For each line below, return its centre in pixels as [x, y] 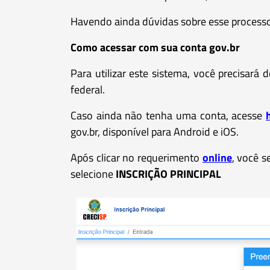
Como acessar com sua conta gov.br [155, 47]
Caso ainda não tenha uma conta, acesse [168, 115]
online [217, 157]
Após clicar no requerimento [137, 157]
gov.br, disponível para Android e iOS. [155, 131]
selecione [93, 174]
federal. [88, 89]
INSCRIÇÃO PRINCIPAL [168, 174]
